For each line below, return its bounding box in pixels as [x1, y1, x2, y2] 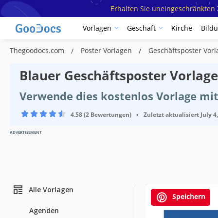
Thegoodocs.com [10, 45, 66, 55]
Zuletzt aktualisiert [144, 110, 199, 119]
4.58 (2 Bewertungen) [71, 110, 131, 119]
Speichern [170, 191, 205, 201]
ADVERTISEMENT [10, 129, 42, 135]
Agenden [29, 205, 59, 215]
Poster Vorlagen [81, 45, 134, 55]
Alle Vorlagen [29, 185, 73, 195]
